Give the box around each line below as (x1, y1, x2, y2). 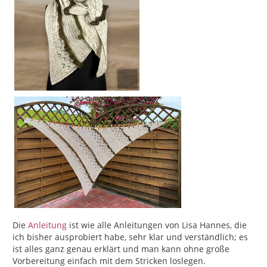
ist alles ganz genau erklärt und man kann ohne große (13, 243, 229, 254)
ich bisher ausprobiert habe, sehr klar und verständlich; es (13, 231, 248, 243)
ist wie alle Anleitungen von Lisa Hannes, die (67, 219, 247, 231)
